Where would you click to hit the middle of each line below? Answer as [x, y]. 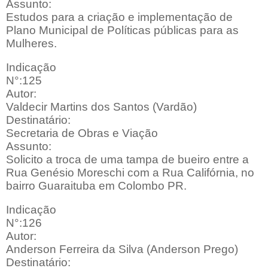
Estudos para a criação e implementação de [119, 17]
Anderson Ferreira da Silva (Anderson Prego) [122, 249]
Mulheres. [31, 44]
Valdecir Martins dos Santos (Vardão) [101, 107]
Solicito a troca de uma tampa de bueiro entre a [127, 160]
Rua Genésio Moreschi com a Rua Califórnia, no [130, 173]
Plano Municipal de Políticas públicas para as [122, 31]
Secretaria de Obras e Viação [82, 133]
